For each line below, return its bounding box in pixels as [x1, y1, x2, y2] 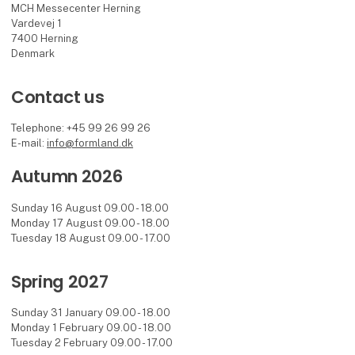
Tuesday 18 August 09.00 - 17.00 [11, 231, 171, 244]
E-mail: [11, 136, 48, 149]
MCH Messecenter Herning [11, 2, 142, 14]
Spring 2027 [11, 269, 109, 294]
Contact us [11, 84, 105, 109]
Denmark [11, 47, 55, 59]
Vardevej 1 [11, 17, 63, 29]
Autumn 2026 [11, 164, 123, 189]
